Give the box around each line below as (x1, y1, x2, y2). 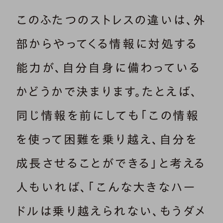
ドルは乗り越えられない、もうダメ (16, 205, 207, 217)
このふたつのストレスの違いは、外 (16, 13, 207, 26)
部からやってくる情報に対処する (16, 37, 198, 50)
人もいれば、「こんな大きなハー (16, 181, 196, 193)
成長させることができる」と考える (16, 157, 206, 169)
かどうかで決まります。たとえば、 (16, 85, 198, 98)
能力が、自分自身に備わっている (16, 61, 201, 74)
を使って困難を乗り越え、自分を (16, 133, 198, 145)
